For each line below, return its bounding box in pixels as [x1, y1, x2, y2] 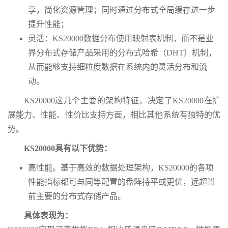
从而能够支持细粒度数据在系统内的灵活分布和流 [28, 63, 207, 72]
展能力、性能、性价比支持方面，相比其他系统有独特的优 [8, 110, 220, 120]
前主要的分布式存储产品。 [28, 192, 126, 201]
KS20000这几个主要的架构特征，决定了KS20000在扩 [24, 96, 220, 105]
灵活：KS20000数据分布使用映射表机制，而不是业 [28, 34, 214, 43]
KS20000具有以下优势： [24, 144, 112, 153]
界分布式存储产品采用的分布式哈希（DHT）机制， [28, 48, 216, 58]
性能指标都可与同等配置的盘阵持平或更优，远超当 [28, 178, 215, 187]
